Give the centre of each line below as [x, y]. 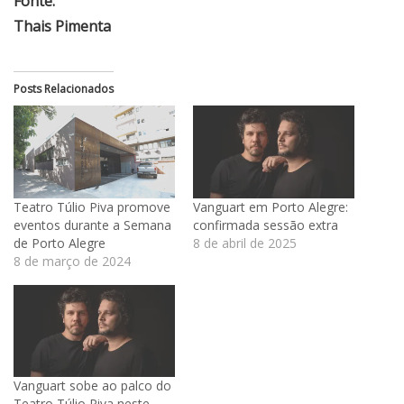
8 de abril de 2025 [245, 243]
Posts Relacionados [64, 89]
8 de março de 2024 [72, 261]
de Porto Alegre [60, 243]
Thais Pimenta [62, 27]
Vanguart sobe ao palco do [92, 385]
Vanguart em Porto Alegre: [271, 207]
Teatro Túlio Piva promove [92, 207]
